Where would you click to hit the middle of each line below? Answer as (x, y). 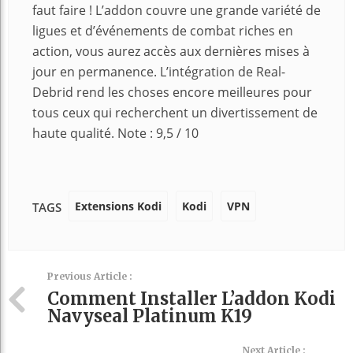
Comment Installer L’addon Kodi (191, 299)
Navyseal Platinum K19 (150, 316)
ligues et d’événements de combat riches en (163, 31)
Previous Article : (90, 277)
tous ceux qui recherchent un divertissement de (175, 113)
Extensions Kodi (118, 206)
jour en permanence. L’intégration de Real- (159, 72)
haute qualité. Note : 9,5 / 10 (115, 134)
